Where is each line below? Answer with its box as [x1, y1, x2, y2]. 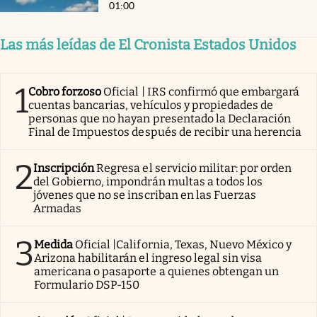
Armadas [33, 201, 82, 215]
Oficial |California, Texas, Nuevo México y [75, 237, 292, 251]
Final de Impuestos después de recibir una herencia [28, 125, 302, 139]
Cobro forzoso [28, 84, 102, 98]
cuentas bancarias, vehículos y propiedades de [28, 98, 274, 112]
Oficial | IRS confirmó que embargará [103, 84, 300, 98]
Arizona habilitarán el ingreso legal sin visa [34, 250, 263, 265]
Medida [34, 237, 74, 251]
